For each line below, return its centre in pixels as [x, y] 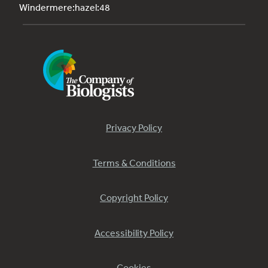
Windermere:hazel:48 [65, 7]
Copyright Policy [134, 198]
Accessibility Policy [134, 232]
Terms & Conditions [134, 162]
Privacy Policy [134, 128]
